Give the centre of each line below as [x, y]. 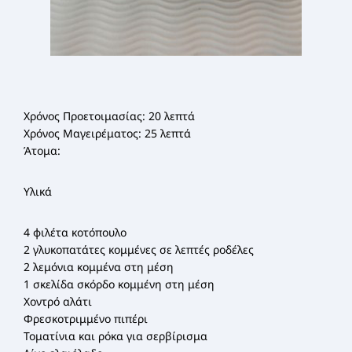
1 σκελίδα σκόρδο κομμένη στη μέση [119, 284]
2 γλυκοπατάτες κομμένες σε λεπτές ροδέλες [139, 249]
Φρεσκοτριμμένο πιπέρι [86, 319]
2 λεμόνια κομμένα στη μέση [99, 267]
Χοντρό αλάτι [58, 301]
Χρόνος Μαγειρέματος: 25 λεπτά [107, 133]
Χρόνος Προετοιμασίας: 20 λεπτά [109, 116]
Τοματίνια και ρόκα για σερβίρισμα [115, 336]
